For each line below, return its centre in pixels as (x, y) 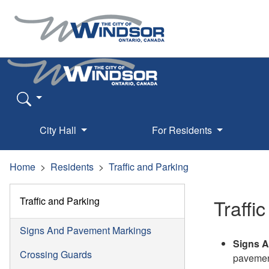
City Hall (59, 130)
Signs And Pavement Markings (86, 230)
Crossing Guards (56, 254)
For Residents (183, 130)
